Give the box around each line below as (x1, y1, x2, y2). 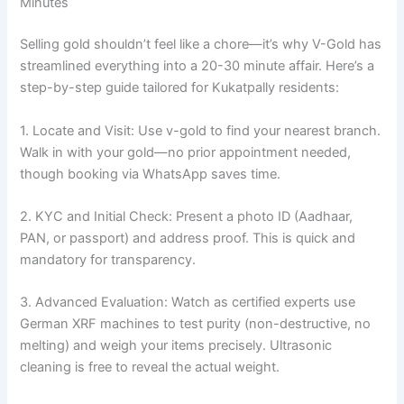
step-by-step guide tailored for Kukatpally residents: (20, 79, 340, 96)
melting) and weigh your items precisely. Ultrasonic (20, 337, 333, 354)
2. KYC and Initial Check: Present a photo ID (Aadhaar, (20, 208, 353, 225)
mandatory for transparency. (20, 252, 197, 268)
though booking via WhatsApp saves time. (20, 165, 281, 182)
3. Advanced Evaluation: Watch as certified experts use (20, 294, 356, 311)
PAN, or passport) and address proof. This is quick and (20, 230, 356, 246)
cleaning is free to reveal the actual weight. (20, 359, 280, 376)
